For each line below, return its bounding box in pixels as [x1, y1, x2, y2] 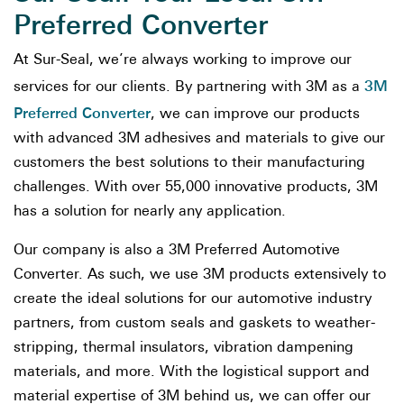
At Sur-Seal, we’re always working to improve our [14, 53, 352, 68]
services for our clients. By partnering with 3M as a [14, 80, 364, 95]
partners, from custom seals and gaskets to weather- [14, 317, 375, 331]
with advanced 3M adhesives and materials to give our [14, 132, 385, 146]
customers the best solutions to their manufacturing [14, 156, 365, 170]
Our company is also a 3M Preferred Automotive [14, 243, 340, 258]
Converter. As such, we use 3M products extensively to [14, 268, 386, 282]
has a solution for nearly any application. [14, 205, 286, 219]
